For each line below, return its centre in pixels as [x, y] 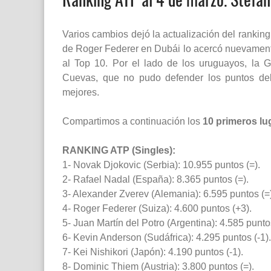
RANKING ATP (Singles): [119, 151]
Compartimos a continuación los [132, 122]
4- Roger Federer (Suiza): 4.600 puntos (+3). [157, 209]
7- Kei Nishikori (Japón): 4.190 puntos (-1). [153, 252]
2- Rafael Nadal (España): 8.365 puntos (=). [155, 180]
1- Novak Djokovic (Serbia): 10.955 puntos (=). [161, 165]
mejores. [81, 93]
